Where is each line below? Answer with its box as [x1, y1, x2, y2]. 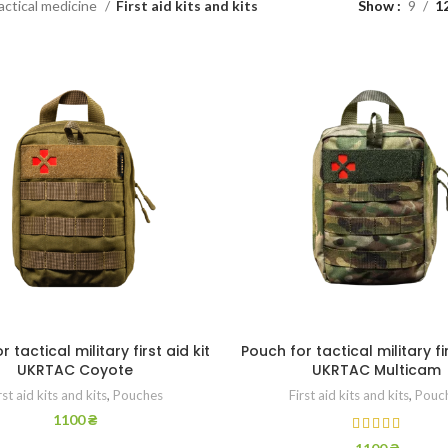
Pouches [112, 387, 163, 404]
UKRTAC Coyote [16, 360, 133, 381]
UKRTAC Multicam [312, 360, 442, 381]
